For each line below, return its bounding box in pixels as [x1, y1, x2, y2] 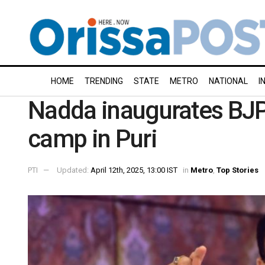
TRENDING [85, 76, 123, 86]
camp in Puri [28, 124, 157, 153]
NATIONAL [209, 76, 248, 86]
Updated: [57, 165, 91, 174]
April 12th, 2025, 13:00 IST [91, 165, 177, 174]
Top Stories [216, 165, 258, 174]
